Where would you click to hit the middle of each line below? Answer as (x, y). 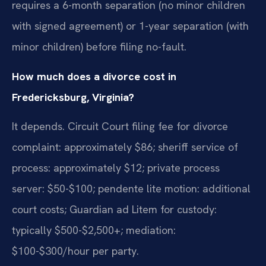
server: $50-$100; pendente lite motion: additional (131, 189)
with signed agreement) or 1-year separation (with (130, 26)
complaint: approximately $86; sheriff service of (125, 147)
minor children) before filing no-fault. (99, 47)
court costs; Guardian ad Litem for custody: (114, 210)
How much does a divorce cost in (94, 76)
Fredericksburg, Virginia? (73, 97)
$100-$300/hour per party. (75, 251)
